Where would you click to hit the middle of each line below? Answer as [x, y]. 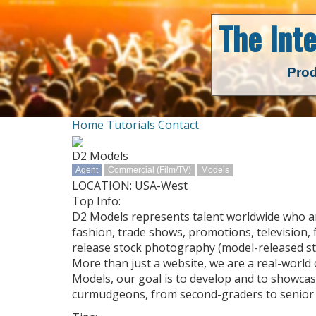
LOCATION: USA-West [130, 186]
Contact [178, 125]
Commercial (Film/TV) [150, 170]
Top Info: [96, 201]
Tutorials [131, 125]
